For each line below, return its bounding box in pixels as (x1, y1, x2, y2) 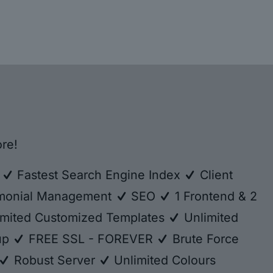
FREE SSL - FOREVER (24, 231, 157, 246)
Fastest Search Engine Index (13, 167, 185, 182)
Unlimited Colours (110, 252, 216, 268)
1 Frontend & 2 (171, 188, 257, 204)
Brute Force (168, 231, 239, 246)
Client (196, 167, 233, 182)
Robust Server (10, 252, 99, 268)
